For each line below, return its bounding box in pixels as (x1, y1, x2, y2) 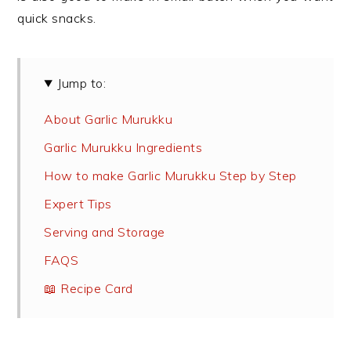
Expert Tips (44, 196, 112, 212)
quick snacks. (17, 10, 96, 26)
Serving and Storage (44, 224, 165, 240)
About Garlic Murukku (44, 111, 173, 127)
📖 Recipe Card (44, 280, 133, 296)
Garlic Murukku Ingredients (44, 139, 203, 155)
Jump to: (57, 75, 107, 91)
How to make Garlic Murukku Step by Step (44, 168, 297, 183)
